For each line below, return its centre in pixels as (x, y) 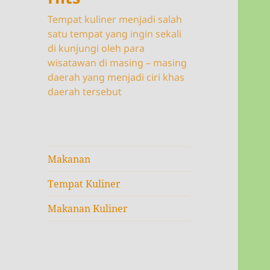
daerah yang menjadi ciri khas (116, 77)
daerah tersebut (85, 92)
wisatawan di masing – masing (118, 63)
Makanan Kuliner (88, 209)
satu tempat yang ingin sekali (115, 34)
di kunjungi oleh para (96, 49)
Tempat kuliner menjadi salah (115, 20)
